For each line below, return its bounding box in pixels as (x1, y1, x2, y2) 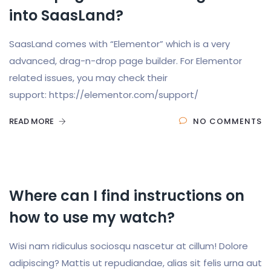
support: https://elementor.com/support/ (9, 88, 198, 101)
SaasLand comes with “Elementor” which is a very (9, 38, 230, 50)
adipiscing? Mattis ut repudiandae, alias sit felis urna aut (9, 256, 262, 269)
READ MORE (9, 116, 56, 127)
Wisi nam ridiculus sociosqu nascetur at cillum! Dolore (9, 240, 248, 252)
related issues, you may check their (9, 71, 168, 84)
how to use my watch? (9, 207, 175, 227)
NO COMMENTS (193, 116, 262, 127)
